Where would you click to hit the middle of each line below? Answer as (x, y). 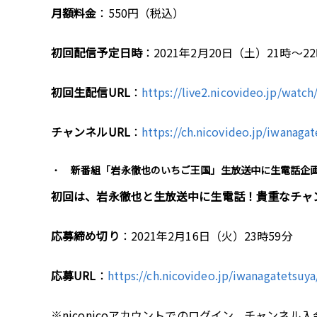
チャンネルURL (91, 132)
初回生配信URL (91, 92)
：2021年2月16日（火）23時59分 (206, 236)
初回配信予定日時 (97, 52)
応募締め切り (85, 236)
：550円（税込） (140, 13)
